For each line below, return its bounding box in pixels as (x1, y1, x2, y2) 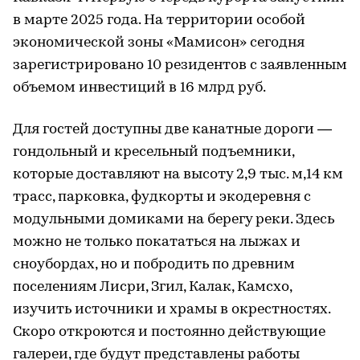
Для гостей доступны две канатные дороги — (13, 121, 332, 137)
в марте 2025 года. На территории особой (13, 12, 305, 28)
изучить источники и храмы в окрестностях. (13, 301, 330, 317)
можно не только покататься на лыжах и (13, 234, 301, 250)
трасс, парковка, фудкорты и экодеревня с (13, 189, 311, 205)
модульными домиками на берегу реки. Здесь (13, 211, 334, 227)
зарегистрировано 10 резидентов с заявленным (13, 57, 347, 73)
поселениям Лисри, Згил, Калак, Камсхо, (13, 279, 292, 295)
